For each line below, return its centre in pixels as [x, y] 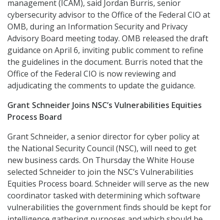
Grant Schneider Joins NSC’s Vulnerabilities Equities [105, 105]
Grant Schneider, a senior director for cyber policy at [103, 137]
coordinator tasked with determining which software [104, 195]
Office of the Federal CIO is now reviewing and [92, 74]
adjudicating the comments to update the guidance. [101, 85]
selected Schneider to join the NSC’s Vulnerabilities [100, 172]
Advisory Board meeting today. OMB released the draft [108, 38]
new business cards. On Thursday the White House [101, 160]
